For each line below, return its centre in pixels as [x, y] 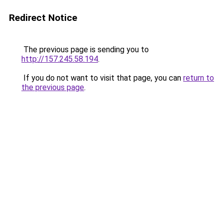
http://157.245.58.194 [60, 59]
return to [199, 78]
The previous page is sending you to [85, 50]
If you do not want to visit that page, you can [102, 78]
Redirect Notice [43, 18]
